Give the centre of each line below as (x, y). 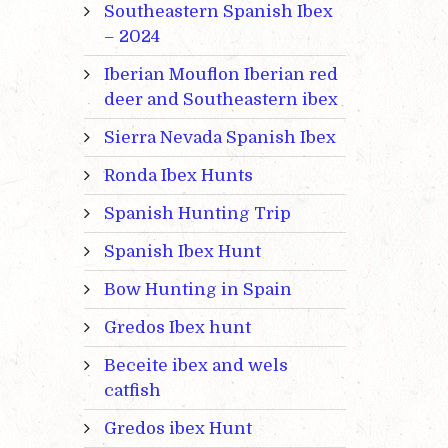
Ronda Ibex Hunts (178, 176)
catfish (132, 391)
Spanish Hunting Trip (197, 214)
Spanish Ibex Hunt (182, 252)
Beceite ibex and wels (195, 366)
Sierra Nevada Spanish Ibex (219, 138)
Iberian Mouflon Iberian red (220, 75)
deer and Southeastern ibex (220, 100)
